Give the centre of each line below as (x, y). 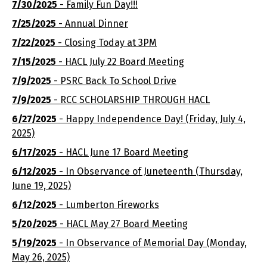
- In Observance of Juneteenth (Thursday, (150, 171)
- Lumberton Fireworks (108, 205)
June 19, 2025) (41, 186)
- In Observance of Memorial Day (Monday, (152, 243)
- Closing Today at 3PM (106, 43)
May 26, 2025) (41, 257)
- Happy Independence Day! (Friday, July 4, (151, 119)
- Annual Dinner (92, 24)
